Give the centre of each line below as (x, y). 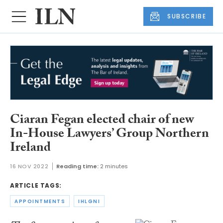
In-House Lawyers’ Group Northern (110, 135)
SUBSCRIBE (187, 16)
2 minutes (114, 167)
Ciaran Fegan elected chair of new (102, 121)
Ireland (30, 149)
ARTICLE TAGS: (36, 186)
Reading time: (78, 167)
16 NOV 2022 (29, 167)
